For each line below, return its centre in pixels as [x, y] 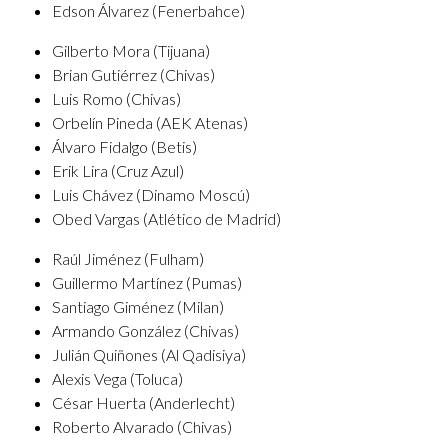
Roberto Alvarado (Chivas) [142, 426]
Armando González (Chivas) [145, 330]
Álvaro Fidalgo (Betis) [124, 146]
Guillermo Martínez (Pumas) [147, 282]
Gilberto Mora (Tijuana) [131, 50]
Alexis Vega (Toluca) [117, 378]
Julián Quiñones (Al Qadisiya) [149, 354]
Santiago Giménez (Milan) [138, 306]
